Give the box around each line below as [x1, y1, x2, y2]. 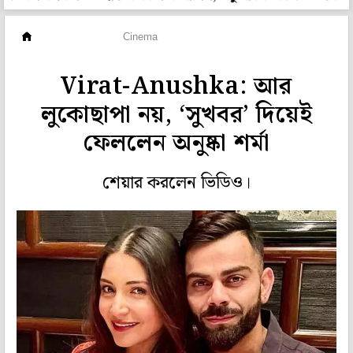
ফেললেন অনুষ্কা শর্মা [83, 124, 270, 162]
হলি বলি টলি [51, 30, 102, 45]
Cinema [123, 31, 158, 44]
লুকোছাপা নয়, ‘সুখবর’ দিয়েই [40, 96, 313, 134]
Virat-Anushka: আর [61, 68, 292, 106]
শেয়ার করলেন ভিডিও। [102, 169, 251, 198]
